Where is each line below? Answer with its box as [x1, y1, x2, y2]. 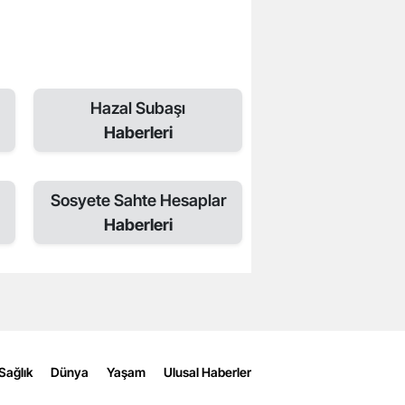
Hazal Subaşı [90, 98, 185, 118]
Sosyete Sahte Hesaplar [50, 190, 226, 210]
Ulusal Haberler [164, 364, 251, 381]
